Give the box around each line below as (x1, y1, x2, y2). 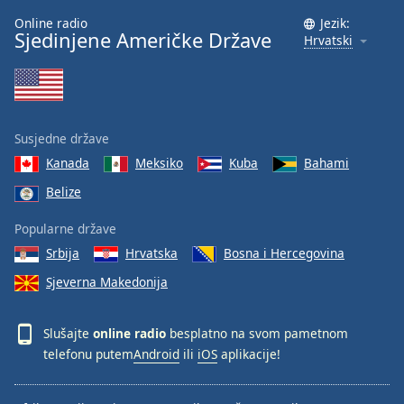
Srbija (46, 243, 79, 262)
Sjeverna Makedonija (46, 273, 168, 291)
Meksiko (135, 154, 183, 171)
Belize (46, 183, 81, 201)
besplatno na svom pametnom (166, 325, 348, 343)
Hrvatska (125, 243, 178, 262)
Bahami (304, 154, 349, 171)
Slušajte (43, 325, 93, 343)
